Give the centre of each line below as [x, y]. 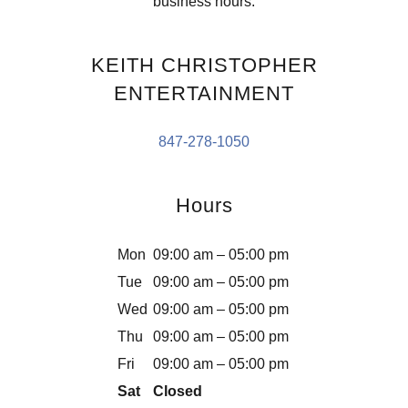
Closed [178, 391]
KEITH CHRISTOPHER [204, 65]
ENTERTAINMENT [204, 93]
